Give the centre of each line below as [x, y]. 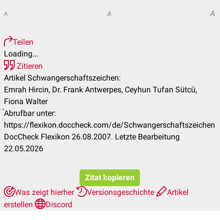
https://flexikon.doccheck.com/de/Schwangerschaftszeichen [110, 125]
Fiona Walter [26, 101]
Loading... [21, 54]
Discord [59, 205]
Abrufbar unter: [30, 113]
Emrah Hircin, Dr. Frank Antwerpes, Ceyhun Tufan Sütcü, [100, 90]
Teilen [23, 42]
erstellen [19, 205]
